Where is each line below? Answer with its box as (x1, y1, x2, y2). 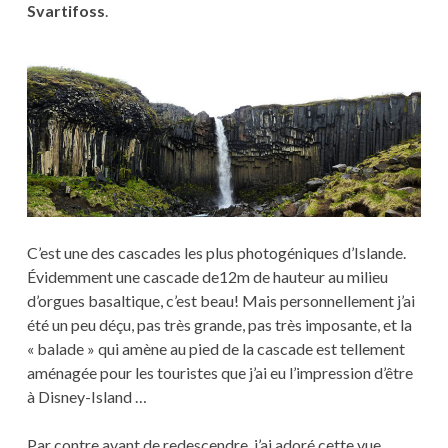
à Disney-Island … (26, 386, 147, 406)
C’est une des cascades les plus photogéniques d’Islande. (26, 242, 406, 262)
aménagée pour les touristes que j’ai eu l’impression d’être (26, 362, 413, 382)
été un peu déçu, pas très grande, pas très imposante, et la (26, 314, 412, 334)
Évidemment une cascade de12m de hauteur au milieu (26, 266, 388, 286)
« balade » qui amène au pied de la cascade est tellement (26, 338, 405, 358)
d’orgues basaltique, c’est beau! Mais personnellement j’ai (26, 290, 415, 310)
